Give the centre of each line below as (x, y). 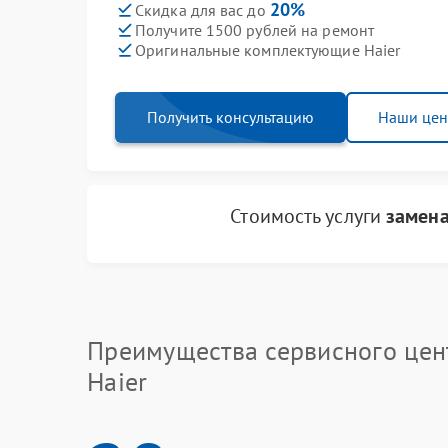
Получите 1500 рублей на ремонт (254, 29)
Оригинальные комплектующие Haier (268, 49)
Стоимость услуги (308, 216)
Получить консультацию (230, 117)
